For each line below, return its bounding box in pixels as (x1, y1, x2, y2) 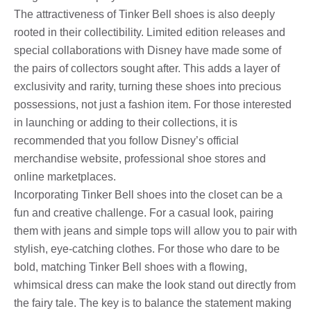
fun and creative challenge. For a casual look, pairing (14, 206, 274, 219)
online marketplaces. (14, 170, 116, 183)
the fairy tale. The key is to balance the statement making (14, 296, 292, 309)
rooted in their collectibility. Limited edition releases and (14, 26, 285, 38)
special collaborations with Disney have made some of (14, 44, 281, 56)
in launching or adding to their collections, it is (14, 116, 237, 128)
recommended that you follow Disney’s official (14, 134, 239, 146)
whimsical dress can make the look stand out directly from (14, 278, 296, 291)
